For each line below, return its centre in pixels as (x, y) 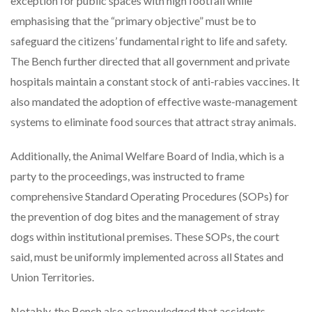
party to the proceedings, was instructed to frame (127, 175)
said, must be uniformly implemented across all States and (147, 256)
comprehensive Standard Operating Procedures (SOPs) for (150, 196)
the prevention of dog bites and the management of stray (145, 216)
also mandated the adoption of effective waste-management (154, 101)
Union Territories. (53, 276)
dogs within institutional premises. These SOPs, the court (145, 236)
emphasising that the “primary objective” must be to (133, 20)
